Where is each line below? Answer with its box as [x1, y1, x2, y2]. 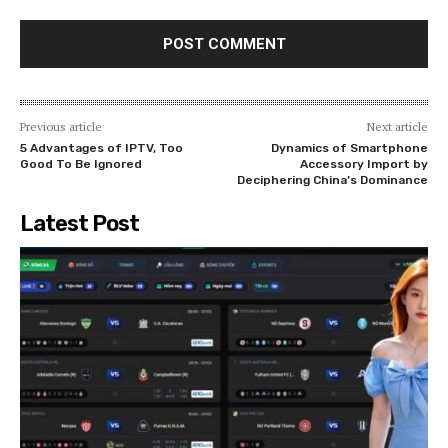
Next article [366, 118, 428, 134]
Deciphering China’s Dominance [236, 172, 428, 187]
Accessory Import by [299, 156, 428, 171]
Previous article [20, 118, 102, 134]
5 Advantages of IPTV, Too [20, 140, 183, 155]
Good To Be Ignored [20, 156, 142, 171]
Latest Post [20, 209, 139, 237]
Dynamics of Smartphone [270, 140, 428, 155]
